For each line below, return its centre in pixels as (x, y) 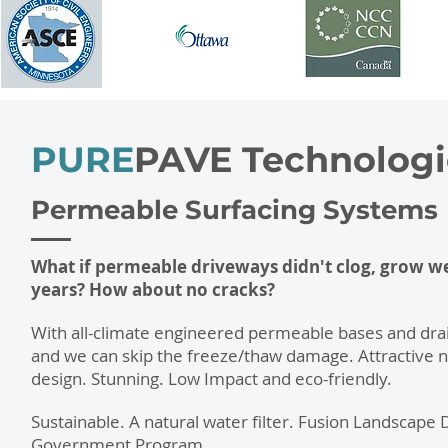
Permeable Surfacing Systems (234, 210)
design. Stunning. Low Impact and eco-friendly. (211, 378)
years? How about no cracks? (153, 289)
